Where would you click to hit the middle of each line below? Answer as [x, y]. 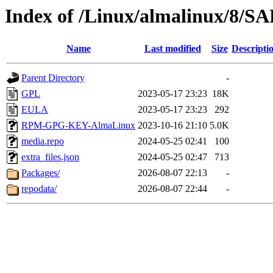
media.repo [43, 141]
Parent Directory [53, 78]
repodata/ [39, 189]
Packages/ [41, 173]
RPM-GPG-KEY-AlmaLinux [78, 126]
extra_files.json [50, 157]
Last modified [172, 49]
